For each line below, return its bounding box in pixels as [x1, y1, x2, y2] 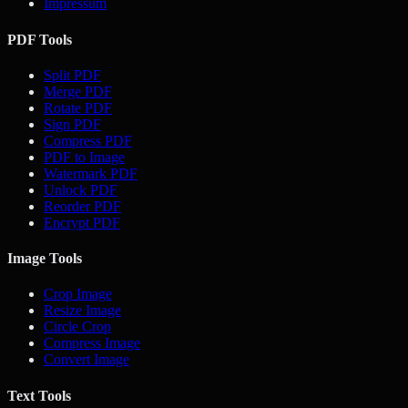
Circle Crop [44, 319, 111, 335]
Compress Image [44, 335, 140, 352]
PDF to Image [44, 148, 125, 165]
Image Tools [7, 250, 82, 267]
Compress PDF [44, 132, 132, 148]
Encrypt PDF [44, 214, 120, 230]
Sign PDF [44, 116, 101, 132]
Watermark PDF [44, 165, 138, 181]
